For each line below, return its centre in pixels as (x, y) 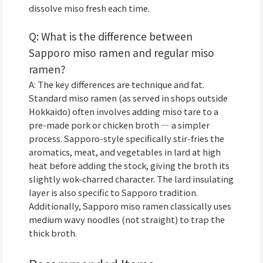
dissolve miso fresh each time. (89, 8)
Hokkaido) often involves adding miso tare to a (124, 112)
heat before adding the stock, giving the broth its (129, 166)
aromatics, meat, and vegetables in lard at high (125, 152)
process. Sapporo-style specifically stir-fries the (127, 139)
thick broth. (53, 233)
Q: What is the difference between (111, 36)
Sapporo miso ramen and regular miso (122, 53)
